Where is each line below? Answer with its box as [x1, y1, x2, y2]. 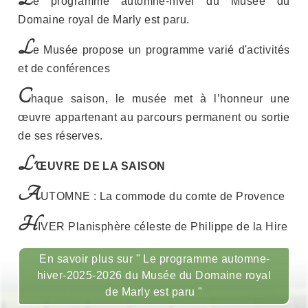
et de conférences [18, 62, 111, 74]
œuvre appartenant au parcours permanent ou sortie [18, 111, 290, 123]
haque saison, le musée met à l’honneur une [30, 92, 290, 104]
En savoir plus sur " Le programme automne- [39, 253, 270, 265]
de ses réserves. [18, 129, 103, 142]
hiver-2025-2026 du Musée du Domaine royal [36, 269, 272, 282]
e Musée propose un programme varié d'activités [32, 43, 290, 56]
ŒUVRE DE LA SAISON [36, 159, 166, 172]
